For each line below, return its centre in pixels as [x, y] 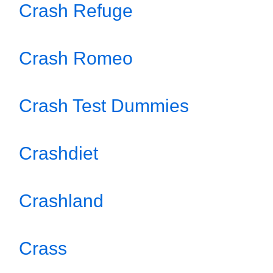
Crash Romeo [76, 58]
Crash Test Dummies [104, 106]
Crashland [61, 201]
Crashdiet [58, 153]
